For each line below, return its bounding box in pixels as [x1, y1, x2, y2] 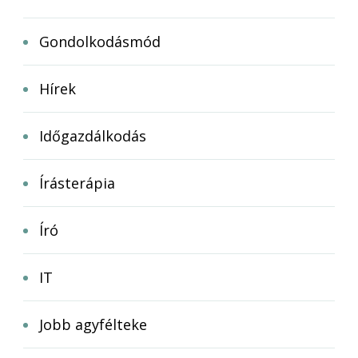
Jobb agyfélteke [39, 315, 147, 335]
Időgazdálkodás [39, 126, 146, 146]
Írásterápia [39, 173, 115, 193]
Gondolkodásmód [39, 32, 161, 52]
